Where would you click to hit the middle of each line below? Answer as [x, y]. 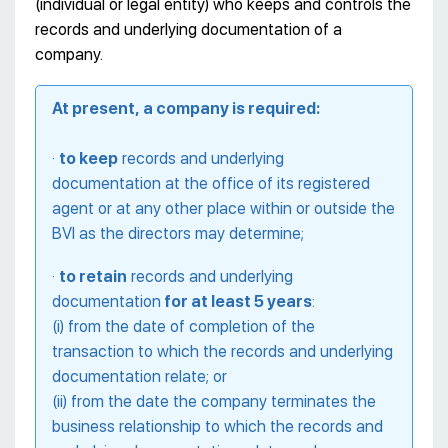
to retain [93, 277]
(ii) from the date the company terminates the [214, 402]
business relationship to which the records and [217, 427]
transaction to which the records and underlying [222, 352]
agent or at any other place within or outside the [223, 209]
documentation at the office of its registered [211, 184]
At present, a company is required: [186, 109]
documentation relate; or [139, 377]
